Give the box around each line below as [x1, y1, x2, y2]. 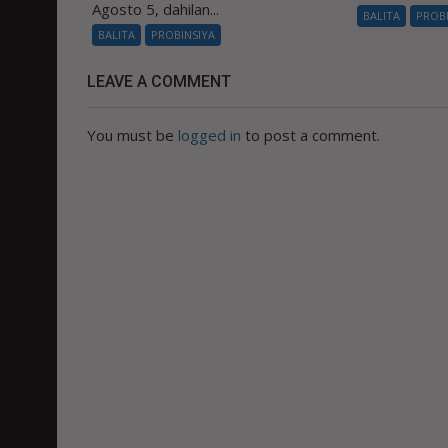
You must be [87, 125, 178, 146]
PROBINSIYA [151, 27, 215, 43]
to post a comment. [241, 125, 380, 146]
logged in [178, 125, 241, 146]
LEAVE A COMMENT [87, 72, 231, 92]
